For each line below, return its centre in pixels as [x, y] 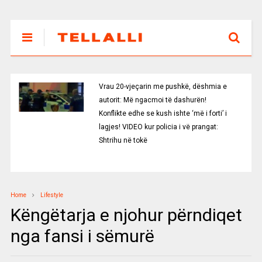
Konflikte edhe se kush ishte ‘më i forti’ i [163, 113]
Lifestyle [51, 195]
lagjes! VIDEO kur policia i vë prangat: [158, 127]
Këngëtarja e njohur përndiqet [126, 215]
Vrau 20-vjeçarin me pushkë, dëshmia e [163, 87]
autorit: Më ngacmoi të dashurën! [152, 100]
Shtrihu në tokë [123, 140]
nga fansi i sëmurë [82, 236]
